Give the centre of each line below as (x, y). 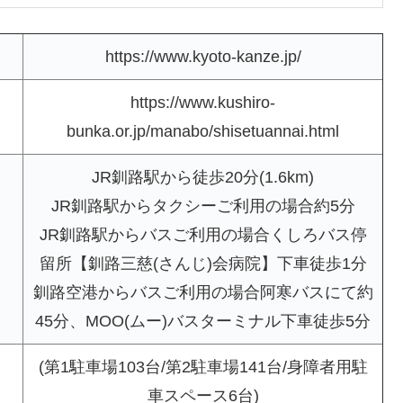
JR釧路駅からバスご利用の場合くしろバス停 (203, 234)
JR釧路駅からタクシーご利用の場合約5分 (203, 206)
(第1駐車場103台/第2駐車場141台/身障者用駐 (203, 367)
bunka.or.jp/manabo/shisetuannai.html (203, 131)
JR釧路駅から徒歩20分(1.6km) (203, 177)
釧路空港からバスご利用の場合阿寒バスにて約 (203, 292)
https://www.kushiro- (203, 102)
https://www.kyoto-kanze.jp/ (203, 56)
